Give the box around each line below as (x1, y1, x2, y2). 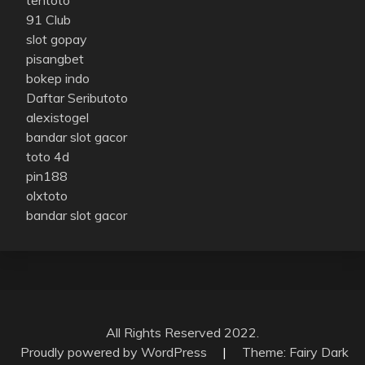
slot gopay (26, 30, 87, 47)
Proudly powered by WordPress (20, 343, 210, 360)
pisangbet (26, 50, 84, 67)
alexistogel (26, 108, 89, 125)
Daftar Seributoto (26, 89, 128, 106)
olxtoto (26, 187, 68, 204)
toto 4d (26, 147, 69, 165)
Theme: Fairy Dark (242, 343, 349, 360)
